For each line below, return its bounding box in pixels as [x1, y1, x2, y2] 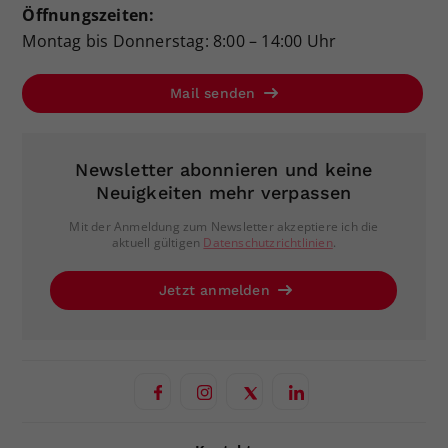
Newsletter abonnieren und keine [75, 159, 373, 180]
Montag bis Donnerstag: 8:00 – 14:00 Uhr [22, 30, 337, 53]
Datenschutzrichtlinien [203, 233, 333, 251]
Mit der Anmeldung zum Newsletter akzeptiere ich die [69, 217, 379, 235]
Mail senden [170, 85, 261, 102]
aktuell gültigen [111, 233, 204, 251]
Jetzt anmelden [158, 281, 275, 298]
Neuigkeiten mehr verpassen [96, 182, 352, 203]
